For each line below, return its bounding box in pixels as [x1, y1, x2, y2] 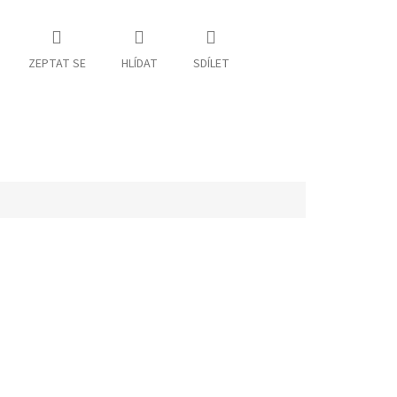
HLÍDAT [121, 55, 158, 74]
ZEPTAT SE [27, 55, 86, 74]
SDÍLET [192, 55, 230, 74]
